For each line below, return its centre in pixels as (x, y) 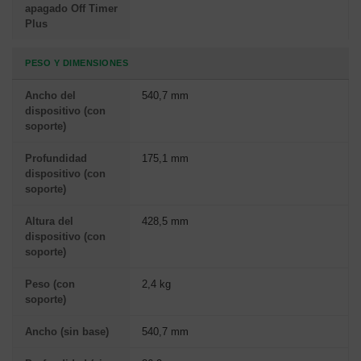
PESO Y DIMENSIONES (77, 62)
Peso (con (50, 284)
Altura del (49, 221)
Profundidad (56, 158)
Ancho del (50, 95)
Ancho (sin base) (67, 331)
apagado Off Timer (71, 8)
